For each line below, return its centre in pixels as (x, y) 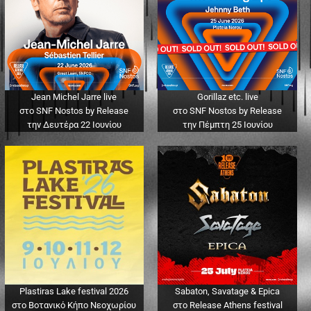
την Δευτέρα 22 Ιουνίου (74, 124)
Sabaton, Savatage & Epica (228, 292)
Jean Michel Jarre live (74, 96)
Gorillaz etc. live (227, 96)
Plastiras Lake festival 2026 (74, 292)
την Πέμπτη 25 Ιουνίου (227, 124)
